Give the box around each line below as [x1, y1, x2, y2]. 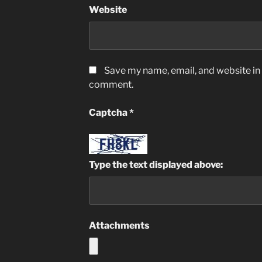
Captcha [88, 107, 129, 119]
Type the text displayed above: [88, 158, 223, 170]
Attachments [88, 220, 150, 232]
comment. [88, 79, 133, 91]
